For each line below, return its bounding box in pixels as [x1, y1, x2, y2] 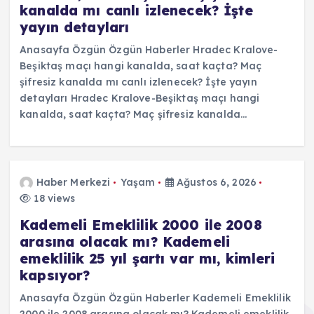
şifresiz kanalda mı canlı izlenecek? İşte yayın [20, 75, 257, 88]
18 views [31, 191, 76, 205]
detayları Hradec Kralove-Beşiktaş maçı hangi [20, 91, 260, 104]
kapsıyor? [20, 266, 90, 284]
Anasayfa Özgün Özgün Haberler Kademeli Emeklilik [20, 291, 291, 304]
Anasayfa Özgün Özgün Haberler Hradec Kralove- [20, 43, 278, 56]
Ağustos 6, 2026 [173, 175, 257, 189]
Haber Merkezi [36, 175, 111, 189]
